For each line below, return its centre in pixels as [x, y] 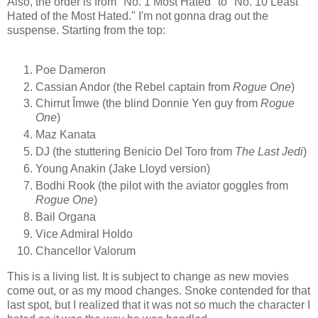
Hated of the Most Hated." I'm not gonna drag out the [138, 16]
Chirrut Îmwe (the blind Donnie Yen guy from [148, 104]
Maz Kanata [66, 135]
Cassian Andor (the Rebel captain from [134, 87]
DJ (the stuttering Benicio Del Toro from [135, 152]
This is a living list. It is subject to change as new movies [148, 276]
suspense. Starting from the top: [86, 30]
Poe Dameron [71, 70]
